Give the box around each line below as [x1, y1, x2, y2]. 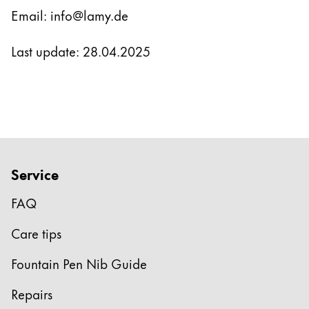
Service [11, 162, 59, 186]
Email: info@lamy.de [11, 5, 128, 25]
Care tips [11, 223, 61, 243]
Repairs [11, 283, 52, 304]
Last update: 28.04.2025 [11, 41, 150, 61]
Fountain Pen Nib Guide [11, 253, 147, 274]
